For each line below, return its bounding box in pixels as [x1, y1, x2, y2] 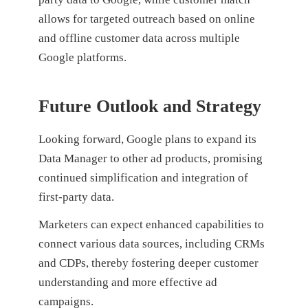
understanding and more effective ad [38, 276, 217, 289]
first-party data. [38, 190, 117, 203]
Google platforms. [38, 50, 126, 64]
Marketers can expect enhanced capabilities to [38, 218, 264, 232]
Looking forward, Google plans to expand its [38, 132, 256, 146]
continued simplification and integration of [38, 170, 248, 184]
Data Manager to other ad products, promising [38, 151, 263, 165]
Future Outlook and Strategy [38, 96, 261, 116]
